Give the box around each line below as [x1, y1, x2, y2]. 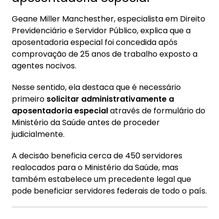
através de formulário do [108, 105, 205, 116]
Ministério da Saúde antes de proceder [12, 117, 160, 128]
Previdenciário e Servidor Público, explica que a [12, 25, 191, 36]
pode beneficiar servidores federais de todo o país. [12, 185, 207, 197]
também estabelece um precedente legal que [12, 174, 191, 185]
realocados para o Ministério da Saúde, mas [12, 162, 178, 173]
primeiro [12, 93, 46, 105]
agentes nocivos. [12, 60, 76, 71]
